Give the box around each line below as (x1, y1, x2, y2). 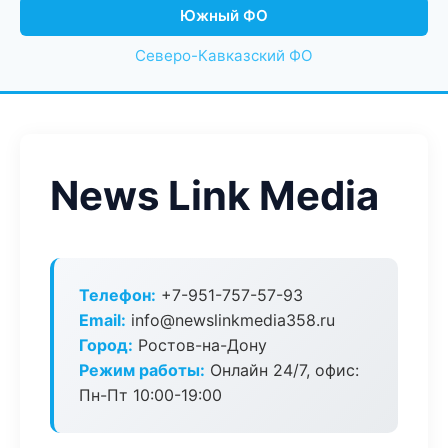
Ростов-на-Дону (133, 335, 267, 355)
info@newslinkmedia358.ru (126, 310, 335, 330)
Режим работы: (79, 360, 205, 380)
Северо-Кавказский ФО (135, 46, 313, 65)
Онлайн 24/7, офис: (205, 360, 359, 380)
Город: (79, 335, 133, 355)
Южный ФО (180, 6, 268, 25)
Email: (79, 310, 126, 330)
